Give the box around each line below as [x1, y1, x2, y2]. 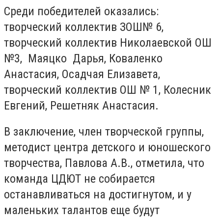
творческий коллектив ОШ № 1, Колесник [4, 82, 211, 97]
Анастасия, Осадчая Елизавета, [4, 67, 160, 81]
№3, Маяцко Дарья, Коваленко [4, 51, 163, 65]
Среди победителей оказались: [4, 4, 159, 18]
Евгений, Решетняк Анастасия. [4, 98, 159, 112]
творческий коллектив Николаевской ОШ [4, 35, 212, 50]
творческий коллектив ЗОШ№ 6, [4, 20, 164, 34]
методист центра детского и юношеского [4, 140, 211, 155]
